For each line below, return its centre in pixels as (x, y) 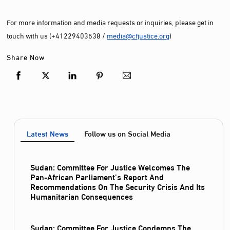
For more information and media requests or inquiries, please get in (110, 22)
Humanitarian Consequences (82, 196)
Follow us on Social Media (127, 133)
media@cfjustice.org (138, 35)
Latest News (48, 133)
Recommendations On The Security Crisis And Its (118, 186)
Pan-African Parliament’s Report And (97, 177)
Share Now (26, 56)
